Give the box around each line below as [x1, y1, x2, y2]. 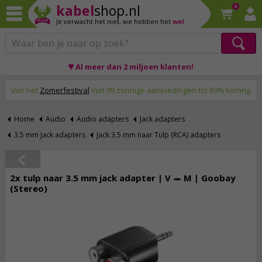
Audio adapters [77, 114, 129, 124]
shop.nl [94, 1, 140, 20]
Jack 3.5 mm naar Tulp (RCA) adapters [96, 130, 220, 140]
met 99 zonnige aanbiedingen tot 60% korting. [89, 85, 252, 95]
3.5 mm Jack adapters [14, 130, 85, 140]
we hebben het [123, 17, 173, 26]
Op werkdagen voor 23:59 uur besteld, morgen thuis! [27, 75, 235, 87]
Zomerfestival [39, 85, 89, 95]
